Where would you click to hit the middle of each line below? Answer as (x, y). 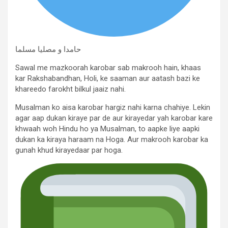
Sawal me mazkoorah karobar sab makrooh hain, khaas (108, 68)
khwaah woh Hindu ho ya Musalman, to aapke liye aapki (107, 129)
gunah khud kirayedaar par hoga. (69, 150)
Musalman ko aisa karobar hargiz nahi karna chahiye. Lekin (113, 107)
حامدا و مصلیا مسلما (48, 49)
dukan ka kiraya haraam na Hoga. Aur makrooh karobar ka (112, 139)
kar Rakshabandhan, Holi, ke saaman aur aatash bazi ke (108, 78)
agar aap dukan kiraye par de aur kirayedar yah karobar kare (114, 118)
